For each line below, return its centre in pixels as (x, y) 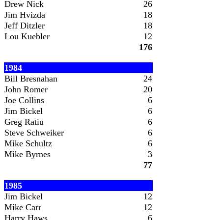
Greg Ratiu (24, 122)
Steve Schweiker (34, 133)
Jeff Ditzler (25, 26)
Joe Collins (24, 100)
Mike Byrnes (27, 154)
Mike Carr (23, 207)
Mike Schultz (28, 143)
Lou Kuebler (27, 36)
